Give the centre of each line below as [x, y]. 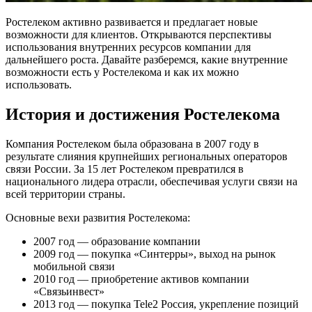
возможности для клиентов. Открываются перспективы [139, 34]
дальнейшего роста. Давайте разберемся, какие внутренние [147, 59]
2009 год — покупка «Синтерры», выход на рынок [155, 253]
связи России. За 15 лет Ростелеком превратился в [125, 169]
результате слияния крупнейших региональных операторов [147, 156]
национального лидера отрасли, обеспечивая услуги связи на [151, 181]
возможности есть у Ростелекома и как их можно [122, 72]
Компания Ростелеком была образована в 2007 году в [132, 143]
